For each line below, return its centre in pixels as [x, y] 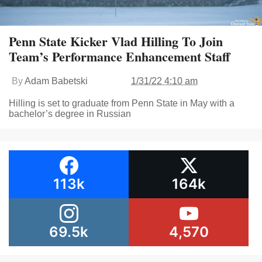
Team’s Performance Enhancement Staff [119, 57]
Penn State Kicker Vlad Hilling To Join [116, 42]
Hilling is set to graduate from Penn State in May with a [122, 104]
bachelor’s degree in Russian [70, 114]
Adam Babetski [56, 81]
